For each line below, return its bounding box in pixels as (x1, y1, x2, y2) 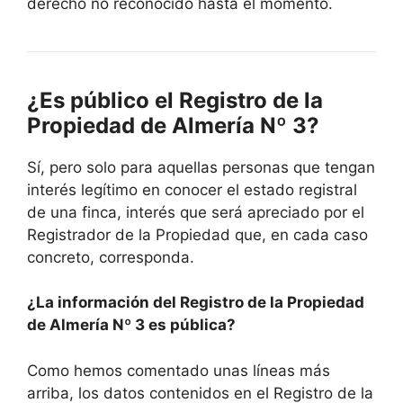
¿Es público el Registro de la (27, 86, 323, 113)
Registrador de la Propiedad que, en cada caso (27, 225, 368, 244)
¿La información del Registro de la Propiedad (27, 293, 364, 312)
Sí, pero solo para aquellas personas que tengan (27, 157, 375, 176)
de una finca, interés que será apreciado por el (27, 202, 364, 221)
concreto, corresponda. (27, 247, 194, 266)
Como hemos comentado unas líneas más (27, 361, 330, 380)
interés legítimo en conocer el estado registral (27, 180, 357, 199)
